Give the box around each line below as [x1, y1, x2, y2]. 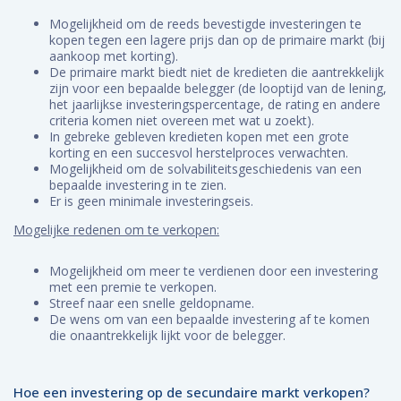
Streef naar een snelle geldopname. [49, 294, 254, 311]
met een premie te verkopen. [49, 278, 217, 295]
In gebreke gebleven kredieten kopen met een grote [49, 128, 349, 145]
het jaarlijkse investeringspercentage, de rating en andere [49, 96, 380, 113]
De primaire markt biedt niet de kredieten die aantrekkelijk [49, 64, 384, 81]
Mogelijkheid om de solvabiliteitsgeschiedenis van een [49, 160, 362, 177]
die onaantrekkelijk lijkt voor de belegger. [49, 327, 286, 344]
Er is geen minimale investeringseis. [49, 192, 253, 209]
